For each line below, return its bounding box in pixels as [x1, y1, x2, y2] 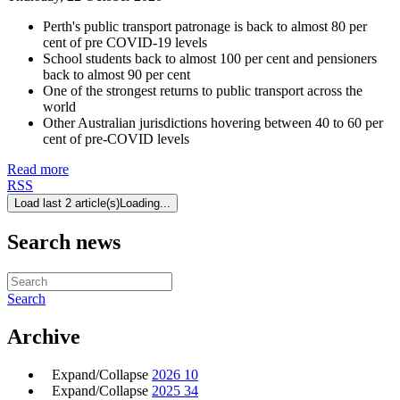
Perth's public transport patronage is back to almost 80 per [43, 18, 367, 34]
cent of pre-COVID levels [43, 130, 189, 146]
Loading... [120, 196, 171, 210]
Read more [7, 161, 69, 177]
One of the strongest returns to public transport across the [43, 82, 362, 98]
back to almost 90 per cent [43, 66, 190, 82]
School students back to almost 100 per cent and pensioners [43, 50, 377, 66]
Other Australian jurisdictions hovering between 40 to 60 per [43, 114, 383, 130]
